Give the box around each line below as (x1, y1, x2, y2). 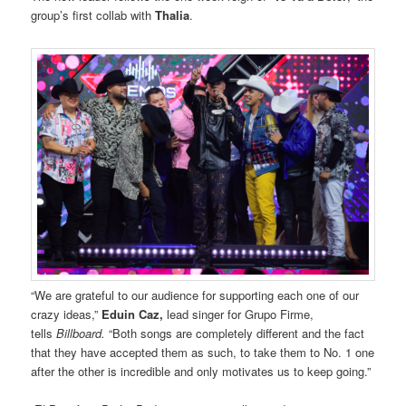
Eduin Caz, (101, 304, 164, 323)
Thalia (155, 6, 190, 24)
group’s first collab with (31, 6, 156, 24)
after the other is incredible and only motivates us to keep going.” (31, 362, 372, 380)
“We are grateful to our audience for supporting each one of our (31, 285, 360, 304)
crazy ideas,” (31, 304, 102, 323)
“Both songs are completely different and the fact (105, 324, 365, 342)
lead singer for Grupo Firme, (163, 304, 314, 323)
